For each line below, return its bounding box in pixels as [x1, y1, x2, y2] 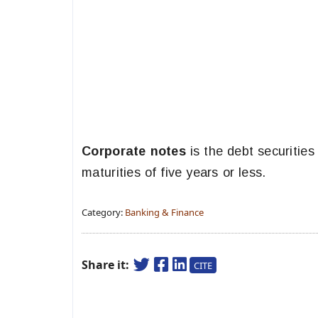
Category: [82, 206, 125, 219]
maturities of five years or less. [82, 165, 266, 180]
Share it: [82, 257, 132, 273]
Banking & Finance [125, 206, 204, 219]
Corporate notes [82, 144, 186, 158]
